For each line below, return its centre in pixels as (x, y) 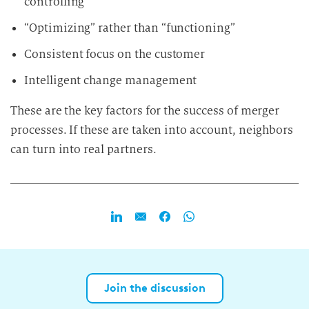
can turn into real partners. (83, 149)
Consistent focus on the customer (115, 54)
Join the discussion (154, 288)
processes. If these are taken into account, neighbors (152, 130)
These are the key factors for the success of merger (145, 110)
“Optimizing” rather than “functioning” (130, 28)
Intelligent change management (111, 80)
